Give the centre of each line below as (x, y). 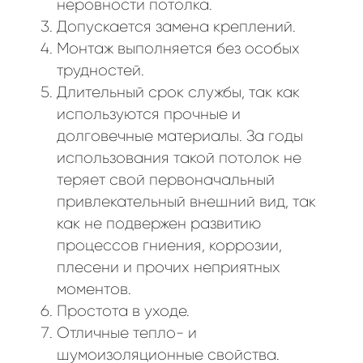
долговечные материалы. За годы (180, 137)
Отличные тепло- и (127, 333)
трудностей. (100, 71)
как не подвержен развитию (159, 224)
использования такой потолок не (179, 158)
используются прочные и (149, 115)
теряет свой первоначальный (166, 180)
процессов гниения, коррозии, (169, 246)
